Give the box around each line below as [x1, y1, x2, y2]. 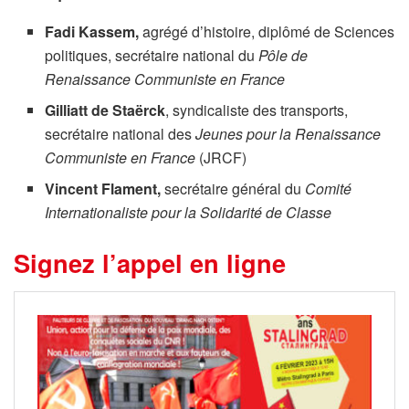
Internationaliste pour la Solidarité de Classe [45, 201, 332, 223]
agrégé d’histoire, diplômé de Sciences [142, 20, 395, 42]
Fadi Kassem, [45, 20, 143, 42]
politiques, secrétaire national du [45, 44, 259, 66]
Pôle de [258, 44, 309, 66]
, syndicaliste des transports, [165, 99, 349, 121]
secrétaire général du [164, 177, 306, 199]
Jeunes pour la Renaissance [195, 122, 382, 144]
